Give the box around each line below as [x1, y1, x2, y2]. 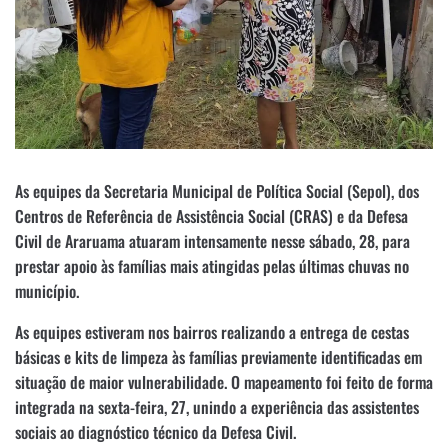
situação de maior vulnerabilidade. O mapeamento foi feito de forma [15, 369, 433, 394]
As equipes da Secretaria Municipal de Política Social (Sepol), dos [15, 178, 419, 203]
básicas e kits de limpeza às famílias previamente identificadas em [15, 344, 422, 369]
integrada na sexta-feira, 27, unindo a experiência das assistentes [15, 394, 419, 419]
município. [15, 278, 79, 303]
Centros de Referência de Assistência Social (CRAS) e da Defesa [15, 203, 408, 228]
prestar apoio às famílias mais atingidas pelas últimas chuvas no [15, 253, 409, 278]
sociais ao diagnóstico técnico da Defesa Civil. [15, 419, 296, 444]
